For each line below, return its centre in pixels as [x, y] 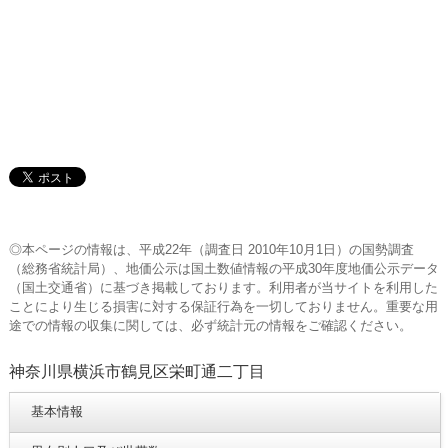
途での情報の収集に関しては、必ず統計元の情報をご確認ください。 [210, 325]
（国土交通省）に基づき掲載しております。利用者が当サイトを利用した [223, 287]
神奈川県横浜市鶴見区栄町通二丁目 [136, 372]
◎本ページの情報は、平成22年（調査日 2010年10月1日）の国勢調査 [211, 249]
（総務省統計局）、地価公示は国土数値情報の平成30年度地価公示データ [223, 268]
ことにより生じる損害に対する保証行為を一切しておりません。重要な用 [223, 306]
